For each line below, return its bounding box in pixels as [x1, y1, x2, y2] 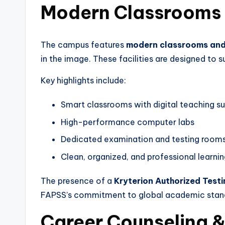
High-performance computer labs [61, 117, 194, 127]
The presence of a [41, 175, 114, 186]
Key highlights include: [41, 75, 126, 86]
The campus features [41, 40, 126, 50]
